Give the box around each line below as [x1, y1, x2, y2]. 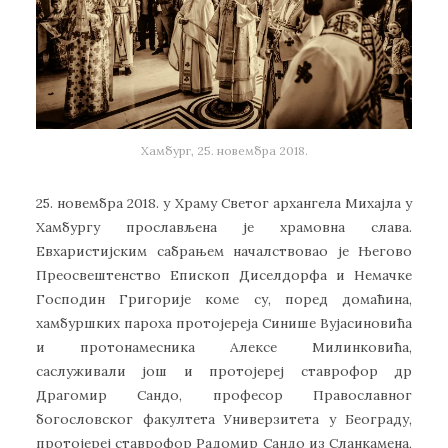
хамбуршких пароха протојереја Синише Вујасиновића [36, 313, 412, 332]
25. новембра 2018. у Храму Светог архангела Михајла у [36, 193, 412, 212]
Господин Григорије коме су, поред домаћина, [36, 289, 412, 308]
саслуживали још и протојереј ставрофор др [36, 361, 412, 380]
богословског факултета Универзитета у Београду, [36, 409, 412, 428]
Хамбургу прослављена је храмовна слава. [36, 217, 412, 236]
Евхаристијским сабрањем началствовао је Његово [36, 241, 412, 260]
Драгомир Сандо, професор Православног [36, 385, 412, 404]
